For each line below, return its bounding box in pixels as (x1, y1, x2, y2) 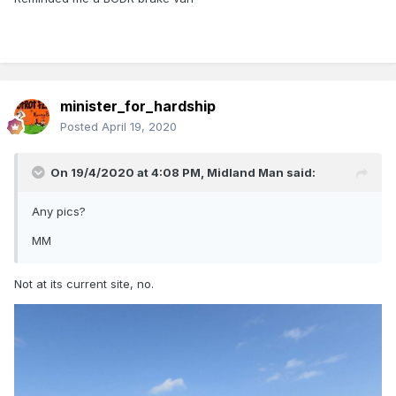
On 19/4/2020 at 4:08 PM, (50, 165, 207, 180)
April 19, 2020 (102, 119, 177, 134)
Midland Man (207, 165, 284, 180)
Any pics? (32, 204, 86, 219)
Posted (60, 119, 102, 134)
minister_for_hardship (60, 97, 216, 116)
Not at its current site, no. (14, 277, 154, 292)
